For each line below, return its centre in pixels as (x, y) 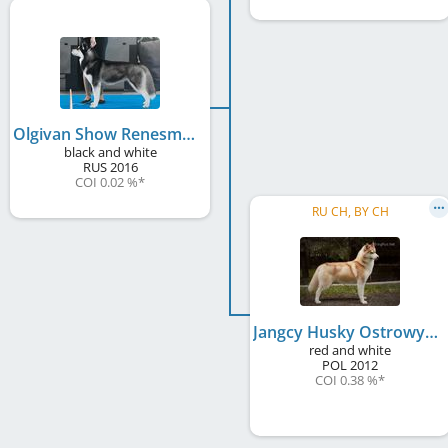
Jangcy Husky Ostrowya (431, 332)
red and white (350, 350)
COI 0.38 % (346, 380)
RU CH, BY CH (350, 212)
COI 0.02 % (106, 182)
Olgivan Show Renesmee (188, 134)
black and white (110, 152)
